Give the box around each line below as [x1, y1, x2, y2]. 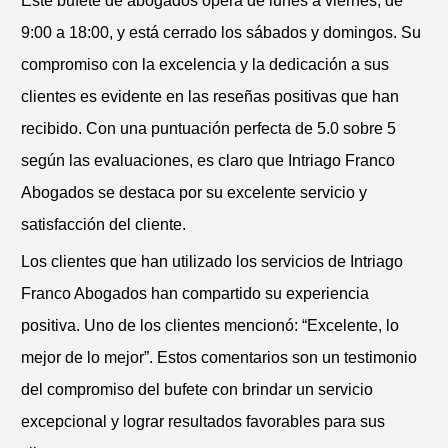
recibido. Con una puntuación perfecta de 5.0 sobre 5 [21, 119, 396, 137]
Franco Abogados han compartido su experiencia [21, 284, 369, 302]
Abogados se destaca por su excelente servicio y [21, 183, 367, 201]
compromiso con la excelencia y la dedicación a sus [21, 55, 389, 73]
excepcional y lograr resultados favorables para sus [21, 412, 385, 430]
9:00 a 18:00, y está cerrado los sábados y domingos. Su [21, 23, 421, 41]
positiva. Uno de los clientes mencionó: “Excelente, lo [21, 316, 399, 334]
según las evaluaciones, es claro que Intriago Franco [21, 151, 395, 169]
